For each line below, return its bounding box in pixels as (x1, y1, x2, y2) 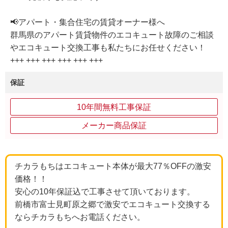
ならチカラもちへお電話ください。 (15, 213, 145, 222)
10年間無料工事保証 (77, 102, 151, 111)
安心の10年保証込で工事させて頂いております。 (15, 187, 195, 196)
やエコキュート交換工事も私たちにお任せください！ (10, 43, 206, 52)
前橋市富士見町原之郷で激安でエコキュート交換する (15, 200, 210, 209)
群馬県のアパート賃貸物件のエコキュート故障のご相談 (10, 31, 214, 40)
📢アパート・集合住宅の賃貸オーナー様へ (10, 18, 165, 27)
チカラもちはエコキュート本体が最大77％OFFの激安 (15, 162, 211, 171)
